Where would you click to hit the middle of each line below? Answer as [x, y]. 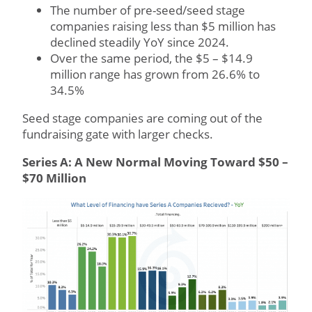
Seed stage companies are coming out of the [142, 118]
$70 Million [54, 178]
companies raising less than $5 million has [163, 26]
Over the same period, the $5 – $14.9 [151, 58]
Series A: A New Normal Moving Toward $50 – [155, 162]
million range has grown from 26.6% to [155, 75]
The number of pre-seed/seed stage [148, 10]
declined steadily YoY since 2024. [140, 42]
